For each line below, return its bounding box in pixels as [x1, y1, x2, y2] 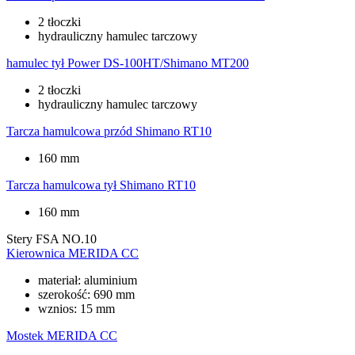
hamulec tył [6, 55, 64, 70]
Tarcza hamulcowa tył [6, 177, 116, 192]
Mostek [6, 328, 44, 342]
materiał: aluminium [38, 273, 137, 287]
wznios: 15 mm [38, 301, 115, 315]
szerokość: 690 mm [38, 287, 135, 301]
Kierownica [6, 246, 65, 260]
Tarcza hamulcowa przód [6, 124, 132, 138]
